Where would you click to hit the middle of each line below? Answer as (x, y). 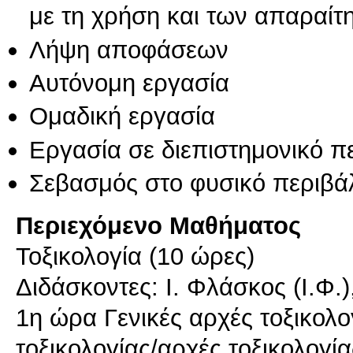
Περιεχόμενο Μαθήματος (158, 225)
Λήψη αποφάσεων (129, 49)
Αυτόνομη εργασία (129, 83)
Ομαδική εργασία (122, 116)
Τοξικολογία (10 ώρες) (135, 256)
